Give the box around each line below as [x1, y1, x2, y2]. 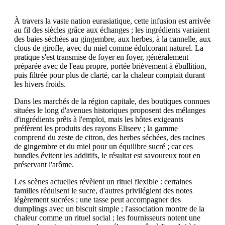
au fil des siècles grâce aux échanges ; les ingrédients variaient [14, 26, 209, 34]
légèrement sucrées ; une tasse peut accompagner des [14, 195, 181, 204]
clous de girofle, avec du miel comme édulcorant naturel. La [14, 44, 203, 52]
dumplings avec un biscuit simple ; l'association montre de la [14, 204, 204, 213]
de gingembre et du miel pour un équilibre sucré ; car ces [14, 142, 193, 151]
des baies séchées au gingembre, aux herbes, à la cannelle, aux [14, 35, 211, 43]
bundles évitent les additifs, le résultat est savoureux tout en [14, 151, 200, 160]
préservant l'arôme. [14, 160, 74, 169]
